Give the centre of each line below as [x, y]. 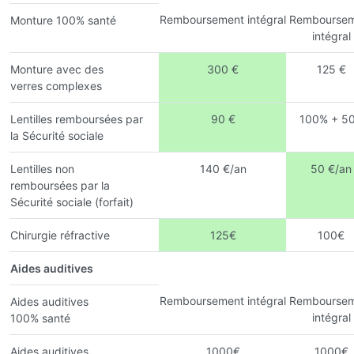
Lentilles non [42, 168]
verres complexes [56, 85]
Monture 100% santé [63, 20]
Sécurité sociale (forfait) [72, 201]
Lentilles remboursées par [77, 119]
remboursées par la [60, 185]
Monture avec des [57, 69]
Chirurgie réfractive [60, 235]
